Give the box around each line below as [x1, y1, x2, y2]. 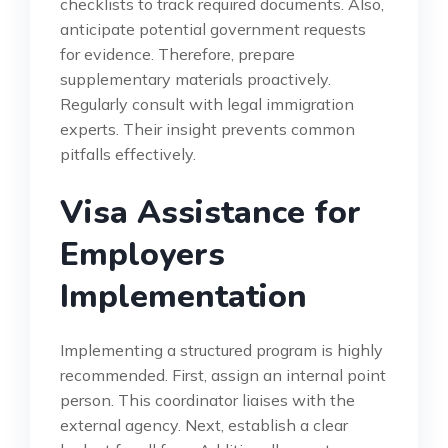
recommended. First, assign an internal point [60, 364, 386, 385]
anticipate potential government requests [60, 18, 366, 39]
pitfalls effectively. [60, 143, 196, 164]
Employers [60, 232, 225, 276]
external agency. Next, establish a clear [60, 414, 348, 435]
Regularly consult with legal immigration [60, 93, 354, 114]
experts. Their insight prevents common [60, 118, 355, 139]
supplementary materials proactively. [60, 68, 331, 89]
